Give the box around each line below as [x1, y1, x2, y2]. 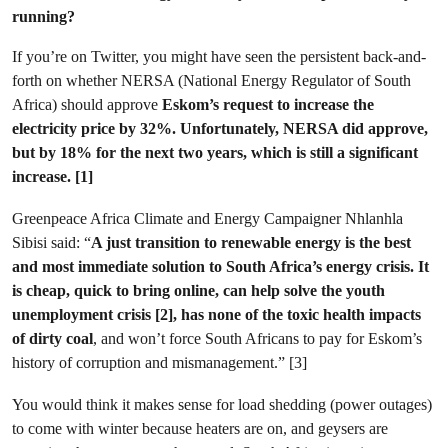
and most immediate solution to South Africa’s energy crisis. [12, 257, 414, 276]
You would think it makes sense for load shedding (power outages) [12, 395, 432, 414]
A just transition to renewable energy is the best [91, 233, 411, 252]
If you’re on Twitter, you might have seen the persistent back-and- [12, 47, 426, 66]
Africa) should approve [12, 95, 162, 114]
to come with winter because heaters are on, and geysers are [12, 419, 388, 438]
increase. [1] [12, 167, 93, 186]
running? [12, 7, 75, 26]
